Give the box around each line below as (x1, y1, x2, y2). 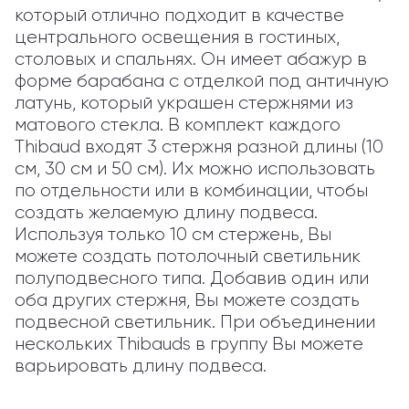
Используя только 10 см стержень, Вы (15, 224, 331, 245)
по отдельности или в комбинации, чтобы (15, 180, 368, 201)
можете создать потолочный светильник (15, 246, 361, 267)
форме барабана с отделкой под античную (15, 70, 389, 91)
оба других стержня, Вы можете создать (15, 289, 360, 310)
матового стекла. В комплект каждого (15, 114, 341, 135)
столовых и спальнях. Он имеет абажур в (15, 48, 367, 69)
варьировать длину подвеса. (15, 355, 267, 376)
